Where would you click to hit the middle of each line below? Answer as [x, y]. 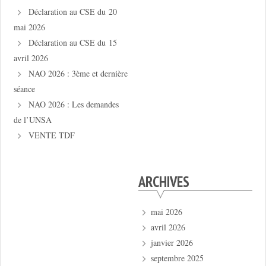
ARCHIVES [164, 181]
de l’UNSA [32, 120]
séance [24, 89]
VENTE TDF [52, 135]
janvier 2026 [172, 243]
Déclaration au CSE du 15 [73, 43]
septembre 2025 [177, 258]
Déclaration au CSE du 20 [73, 12]
